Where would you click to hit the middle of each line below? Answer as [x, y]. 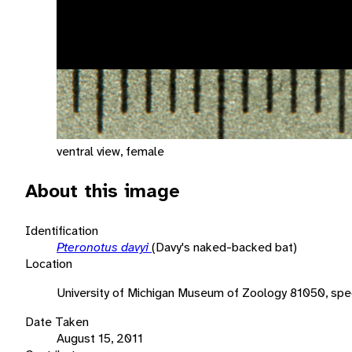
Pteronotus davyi [104, 247]
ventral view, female [110, 151]
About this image [103, 191]
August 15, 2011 [100, 338]
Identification [62, 230]
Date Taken [57, 321]
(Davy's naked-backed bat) [224, 247]
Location [49, 263]
